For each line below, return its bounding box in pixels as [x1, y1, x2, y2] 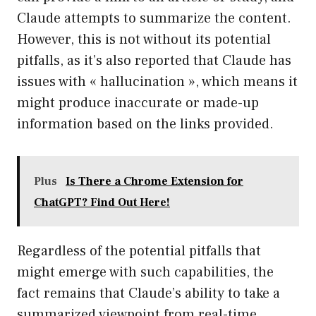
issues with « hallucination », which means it [17, 73, 298, 92]
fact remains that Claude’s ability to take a [17, 284, 280, 303]
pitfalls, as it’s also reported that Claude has [17, 51, 291, 71]
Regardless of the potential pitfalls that [17, 242, 261, 261]
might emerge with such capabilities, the [17, 263, 274, 282]
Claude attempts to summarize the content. [17, 9, 291, 28]
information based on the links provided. [17, 115, 274, 134]
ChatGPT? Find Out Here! [34, 195, 170, 210]
